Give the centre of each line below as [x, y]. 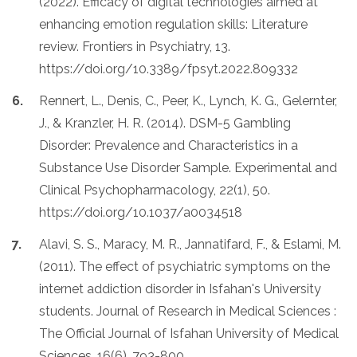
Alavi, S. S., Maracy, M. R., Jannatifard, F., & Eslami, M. [190, 244]
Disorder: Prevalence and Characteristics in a [169, 145]
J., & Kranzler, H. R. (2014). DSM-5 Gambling [165, 123]
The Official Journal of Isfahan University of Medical [189, 333]
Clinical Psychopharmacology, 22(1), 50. [155, 190]
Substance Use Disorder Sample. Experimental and [188, 167]
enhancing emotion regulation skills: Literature [173, 24]
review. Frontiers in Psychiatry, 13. [135, 46]
